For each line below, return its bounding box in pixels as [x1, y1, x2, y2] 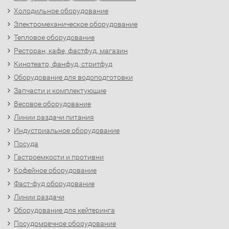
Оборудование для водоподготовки [14, 73, 133, 81]
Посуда [14, 140, 38, 148]
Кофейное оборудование [14, 166, 97, 174]
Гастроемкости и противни [14, 153, 104, 161]
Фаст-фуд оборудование [14, 179, 95, 188]
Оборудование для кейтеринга [14, 206, 115, 214]
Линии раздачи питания [14, 113, 94, 121]
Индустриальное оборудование [14, 126, 120, 134]
